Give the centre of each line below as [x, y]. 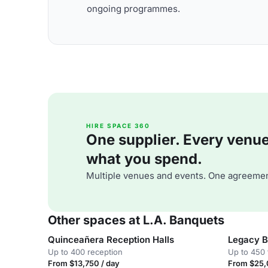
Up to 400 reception [85, 252]
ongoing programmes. [133, 8]
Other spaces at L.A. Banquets [136, 220]
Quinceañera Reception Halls [111, 240]
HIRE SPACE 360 [118, 126]
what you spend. [144, 159]
